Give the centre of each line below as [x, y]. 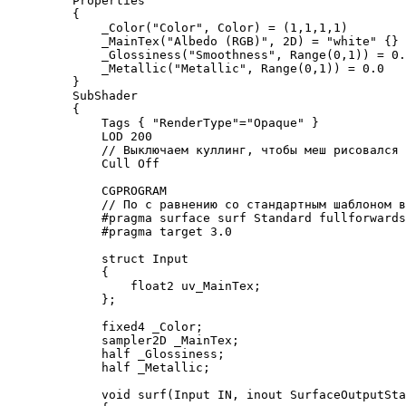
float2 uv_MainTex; [152, 285]
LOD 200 [98, 136]
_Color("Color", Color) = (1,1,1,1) [196, 27]
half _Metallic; [127, 367]
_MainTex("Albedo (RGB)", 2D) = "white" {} [221, 41]
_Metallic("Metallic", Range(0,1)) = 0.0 [214, 68]
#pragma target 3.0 [138, 231]
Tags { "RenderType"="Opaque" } [181, 122]
